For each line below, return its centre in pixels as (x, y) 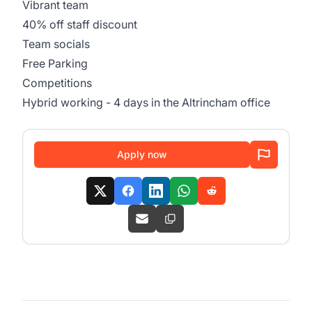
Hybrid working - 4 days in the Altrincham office (146, 102)
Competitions (57, 83)
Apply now (142, 154)
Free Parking (55, 63)
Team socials (56, 44)
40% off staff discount (80, 24)
